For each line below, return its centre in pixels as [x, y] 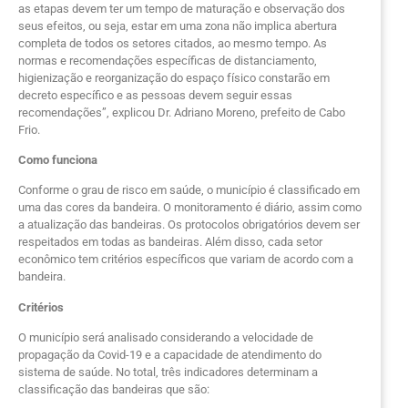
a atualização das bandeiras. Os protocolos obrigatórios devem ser [189, 225]
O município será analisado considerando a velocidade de [166, 338]
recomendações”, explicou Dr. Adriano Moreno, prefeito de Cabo [182, 112]
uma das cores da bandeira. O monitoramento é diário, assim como [190, 208]
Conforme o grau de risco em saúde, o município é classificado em [189, 190]
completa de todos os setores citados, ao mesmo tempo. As [173, 43]
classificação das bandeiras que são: [114, 390]
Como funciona [58, 160]
